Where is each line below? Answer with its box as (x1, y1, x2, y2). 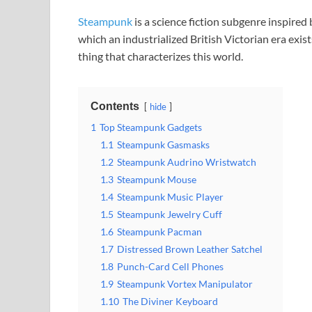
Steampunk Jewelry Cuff (117, 208, 222, 221)
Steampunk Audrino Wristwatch (117, 156, 256, 169)
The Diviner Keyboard (123, 295, 218, 308)
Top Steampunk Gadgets (100, 121, 202, 134)
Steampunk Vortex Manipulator (117, 278, 253, 290)
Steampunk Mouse (117, 173, 196, 186)
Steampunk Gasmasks (117, 139, 210, 151)
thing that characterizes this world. (78, 49, 243, 63)
